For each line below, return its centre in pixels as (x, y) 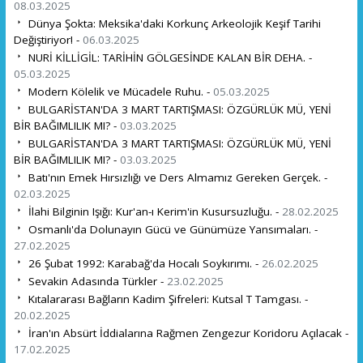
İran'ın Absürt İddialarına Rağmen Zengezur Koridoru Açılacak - (186, 333)
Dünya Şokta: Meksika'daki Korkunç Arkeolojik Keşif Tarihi (173, 23)
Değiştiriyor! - (48, 39)
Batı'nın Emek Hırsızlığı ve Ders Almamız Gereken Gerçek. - (176, 177)
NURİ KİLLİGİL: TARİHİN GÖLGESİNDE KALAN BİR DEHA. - (168, 57)
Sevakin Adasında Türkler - (96, 281)
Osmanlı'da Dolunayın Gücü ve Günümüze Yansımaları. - (171, 229)
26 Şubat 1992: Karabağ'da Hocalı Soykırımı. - (143, 263)
